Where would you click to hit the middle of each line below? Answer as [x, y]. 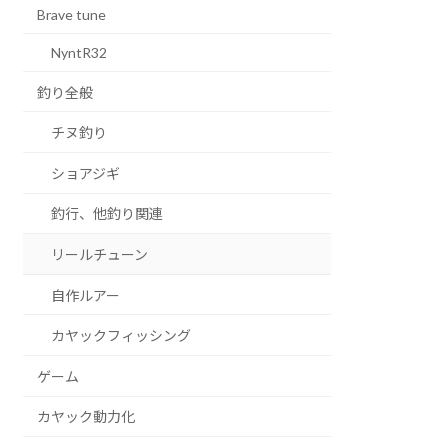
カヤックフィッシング [121, 336]
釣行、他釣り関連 [107, 214]
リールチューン [100, 254]
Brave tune [72, 15]
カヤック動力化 [86, 417]
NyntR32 [79, 52]
